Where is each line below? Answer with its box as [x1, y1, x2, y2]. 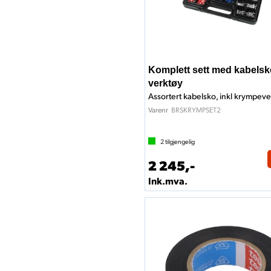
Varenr [148, 105, 168, 114]
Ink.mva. [148, 174, 188, 187]
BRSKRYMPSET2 [171, 105, 221, 114]
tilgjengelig [164, 137, 195, 146]
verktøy [148, 78, 183, 88]
